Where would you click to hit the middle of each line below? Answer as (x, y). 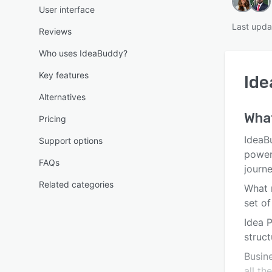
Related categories (76, 184)
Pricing (53, 119)
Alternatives (62, 97)
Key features (64, 75)
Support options (71, 141)
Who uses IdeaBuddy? (83, 53)
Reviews (55, 31)
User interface (67, 9)
